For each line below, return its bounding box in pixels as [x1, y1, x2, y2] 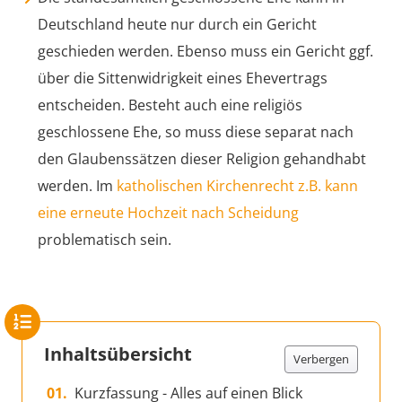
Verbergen [293, 350, 349, 367]
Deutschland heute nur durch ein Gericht [38, 13, 317, 34]
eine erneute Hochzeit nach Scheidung [38, 202, 299, 223]
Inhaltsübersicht [44, 341, 192, 366]
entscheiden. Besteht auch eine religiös [38, 94, 302, 115]
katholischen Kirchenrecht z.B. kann [117, 175, 358, 196]
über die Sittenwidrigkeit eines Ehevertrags [38, 67, 328, 88]
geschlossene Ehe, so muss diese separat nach [38, 121, 354, 142]
